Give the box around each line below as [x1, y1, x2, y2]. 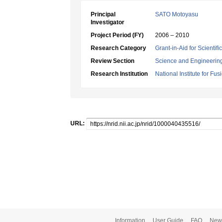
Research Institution [91, 70, 148, 77]
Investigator [91, 19, 124, 26]
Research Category [91, 45, 146, 52]
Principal [91, 11, 115, 18]
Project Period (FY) [91, 32, 144, 39]
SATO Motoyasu [155, 11, 198, 18]
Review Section [91, 57, 134, 64]
